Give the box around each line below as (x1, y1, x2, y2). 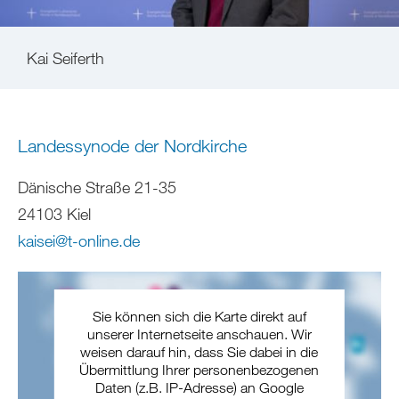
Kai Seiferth (27, 48, 104, 69)
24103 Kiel (18, 203, 91, 224)
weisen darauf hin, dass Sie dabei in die (80, 343, 319, 360)
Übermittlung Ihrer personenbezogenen (79, 361, 320, 378)
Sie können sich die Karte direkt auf (92, 307, 306, 324)
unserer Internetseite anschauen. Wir (86, 325, 312, 342)
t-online (68, 230, 118, 250)
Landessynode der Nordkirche (18, 135, 247, 157)
